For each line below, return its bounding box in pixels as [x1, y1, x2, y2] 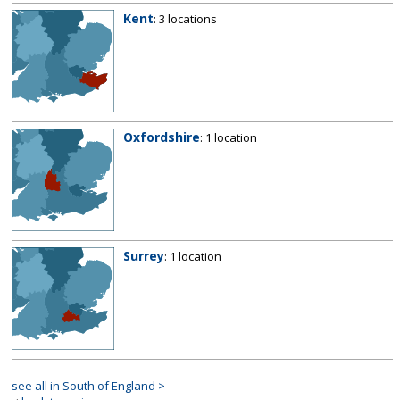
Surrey [123, 246, 164, 264]
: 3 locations [154, 10, 217, 27]
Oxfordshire [123, 128, 200, 146]
